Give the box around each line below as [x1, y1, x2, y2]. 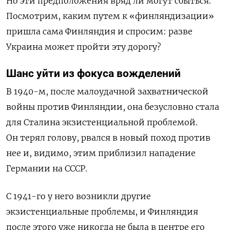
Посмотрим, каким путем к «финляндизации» [6, 11, 214, 22]
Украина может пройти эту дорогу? [6, 42, 161, 52]
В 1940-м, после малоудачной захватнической [6, 86, 208, 97]
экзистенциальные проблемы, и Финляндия [6, 206, 198, 217]
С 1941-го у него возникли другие [6, 191, 151, 202]
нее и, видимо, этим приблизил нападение [6, 148, 196, 159]
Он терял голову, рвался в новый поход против [6, 132, 210, 143]
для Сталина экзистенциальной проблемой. [6, 117, 198, 128]
